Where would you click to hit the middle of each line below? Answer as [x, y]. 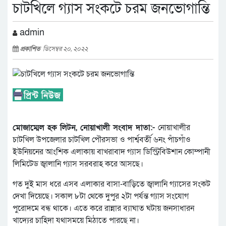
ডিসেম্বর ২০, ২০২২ [65, 49]
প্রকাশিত [32, 49]
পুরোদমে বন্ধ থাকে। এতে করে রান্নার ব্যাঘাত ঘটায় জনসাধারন [103, 209]
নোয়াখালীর [174, 128]
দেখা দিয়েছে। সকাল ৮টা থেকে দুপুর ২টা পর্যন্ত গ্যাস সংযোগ [101, 196]
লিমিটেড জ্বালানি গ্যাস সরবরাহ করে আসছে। [78, 164]
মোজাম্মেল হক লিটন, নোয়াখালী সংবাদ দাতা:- [85, 128]
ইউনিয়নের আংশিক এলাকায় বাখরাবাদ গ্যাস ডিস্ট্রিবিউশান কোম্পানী [111, 152]
